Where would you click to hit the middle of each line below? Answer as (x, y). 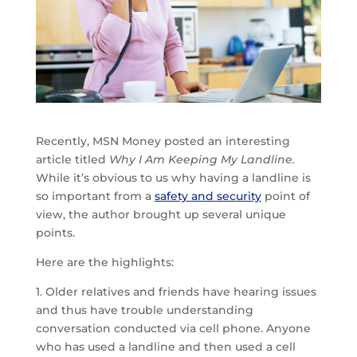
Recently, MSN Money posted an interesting (163, 141)
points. (55, 232)
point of (285, 196)
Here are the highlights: (104, 262)
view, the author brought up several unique (161, 214)
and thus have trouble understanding (144, 310)
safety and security (208, 196)
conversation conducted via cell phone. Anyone (173, 328)
